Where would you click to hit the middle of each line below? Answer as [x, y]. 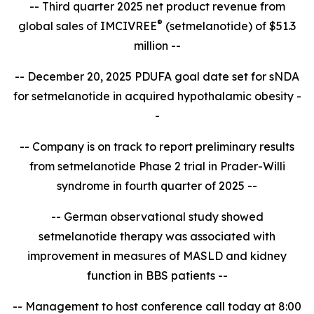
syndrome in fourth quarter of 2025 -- [157, 186]
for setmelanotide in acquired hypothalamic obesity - [157, 96]
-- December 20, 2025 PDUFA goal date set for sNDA [157, 76]
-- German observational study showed [157, 217]
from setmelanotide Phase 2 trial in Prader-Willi [157, 166]
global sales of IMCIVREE [88, 26]
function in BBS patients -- [157, 275]
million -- [157, 46]
